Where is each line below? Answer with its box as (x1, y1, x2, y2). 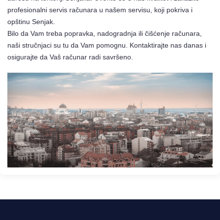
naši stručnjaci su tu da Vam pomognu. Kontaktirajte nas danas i (7, 41, 206, 49)
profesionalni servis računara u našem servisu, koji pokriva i (7, 5, 192, 14)
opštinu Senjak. (7, 17, 55, 26)
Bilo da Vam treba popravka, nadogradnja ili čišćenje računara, (7, 29, 202, 37)
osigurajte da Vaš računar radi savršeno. (7, 53, 133, 61)
